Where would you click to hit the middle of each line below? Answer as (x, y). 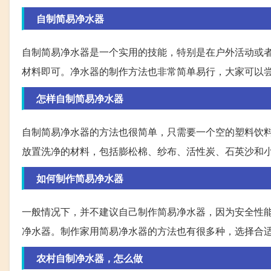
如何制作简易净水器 (80, 178)
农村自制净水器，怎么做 (90, 258)
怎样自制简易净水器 (80, 99)
